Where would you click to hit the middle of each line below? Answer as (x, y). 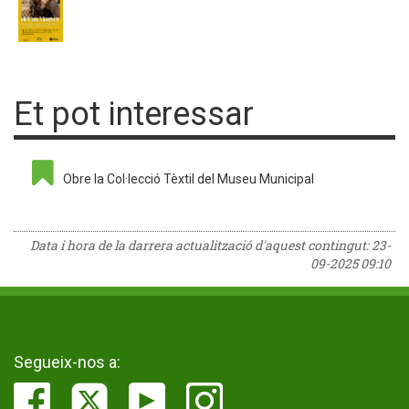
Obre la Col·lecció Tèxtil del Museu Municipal (189, 179)
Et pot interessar (134, 114)
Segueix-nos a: (67, 362)
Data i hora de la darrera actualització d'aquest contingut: (201, 245)
